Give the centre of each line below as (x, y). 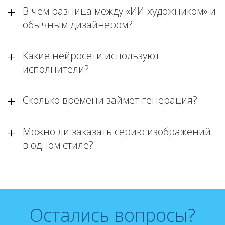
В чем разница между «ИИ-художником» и (119, 11)
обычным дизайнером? (78, 24)
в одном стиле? (58, 145)
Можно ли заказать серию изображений (117, 131)
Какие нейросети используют (91, 55)
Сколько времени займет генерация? (110, 100)
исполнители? (56, 69)
